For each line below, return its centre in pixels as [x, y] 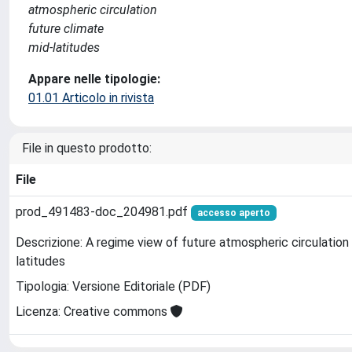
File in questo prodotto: [87, 148]
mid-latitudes [64, 48]
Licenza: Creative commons [93, 312]
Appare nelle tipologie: [94, 79]
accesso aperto [233, 213]
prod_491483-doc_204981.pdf [103, 212]
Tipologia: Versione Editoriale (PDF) [113, 287]
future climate [66, 29]
